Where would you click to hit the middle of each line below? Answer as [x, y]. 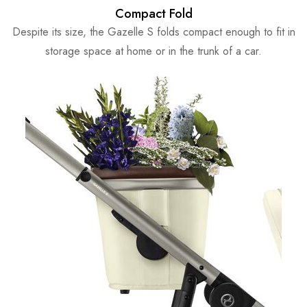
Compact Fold [153, 14]
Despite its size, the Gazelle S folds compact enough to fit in [153, 32]
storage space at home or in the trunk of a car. [153, 51]
